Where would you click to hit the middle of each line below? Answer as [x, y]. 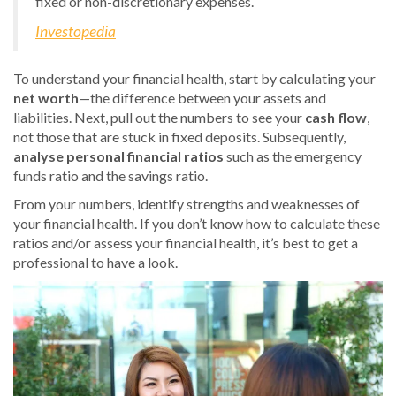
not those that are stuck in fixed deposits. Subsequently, [179, 137]
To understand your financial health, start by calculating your [194, 78]
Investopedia [76, 31]
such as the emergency [293, 156]
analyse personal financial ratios [118, 156]
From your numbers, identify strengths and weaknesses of [187, 204]
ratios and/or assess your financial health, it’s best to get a [186, 243]
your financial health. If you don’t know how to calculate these [197, 223]
